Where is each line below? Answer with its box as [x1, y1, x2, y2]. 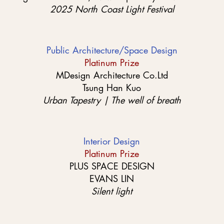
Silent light [91, 185, 132, 197]
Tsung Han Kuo [82, 81, 141, 93]
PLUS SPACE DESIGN [69, 160, 154, 172]
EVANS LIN [89, 172, 134, 184]
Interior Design [83, 135, 140, 147]
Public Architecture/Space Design [46, 44, 177, 56]
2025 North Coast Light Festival [49, 3, 174, 15]
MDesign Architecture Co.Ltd [55, 69, 168, 81]
